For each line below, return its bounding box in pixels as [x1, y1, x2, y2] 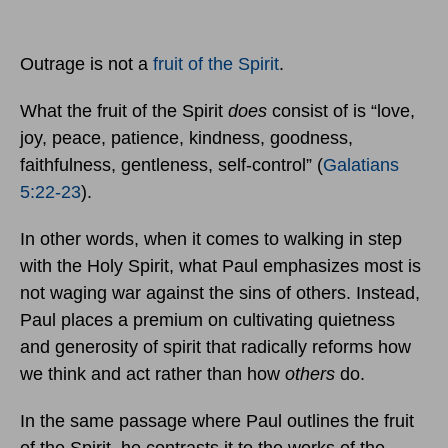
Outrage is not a [20, 53, 153, 74]
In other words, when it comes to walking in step [20, 228, 402, 249]
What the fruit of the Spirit [20, 100, 228, 121]
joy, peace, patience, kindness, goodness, [20, 127, 353, 148]
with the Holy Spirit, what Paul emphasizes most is [20, 255, 421, 276]
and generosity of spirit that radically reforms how [20, 336, 411, 357]
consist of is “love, [272, 100, 415, 121]
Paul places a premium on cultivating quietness [20, 309, 395, 330]
